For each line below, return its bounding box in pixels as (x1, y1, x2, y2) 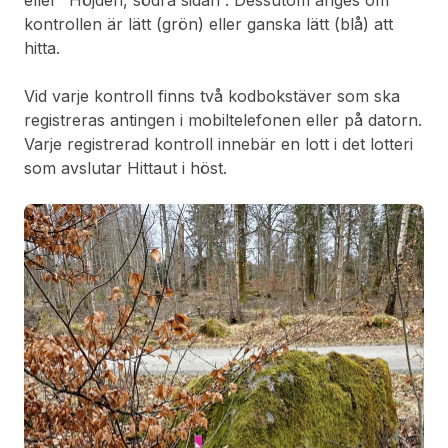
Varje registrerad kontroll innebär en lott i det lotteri (24, 133, 413, 154)
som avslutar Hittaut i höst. (24, 157, 227, 178)
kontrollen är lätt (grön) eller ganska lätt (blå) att (24, 13, 393, 34)
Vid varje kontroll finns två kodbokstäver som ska (24, 85, 400, 106)
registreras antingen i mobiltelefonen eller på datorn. (24, 109, 422, 130)
